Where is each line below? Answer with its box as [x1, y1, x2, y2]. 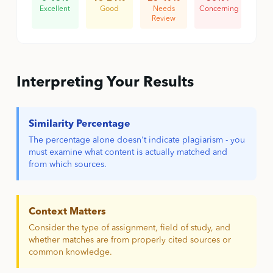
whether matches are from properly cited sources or [28, 236, 231, 244]
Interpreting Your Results [16, 76, 194, 90]
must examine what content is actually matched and [28, 148, 227, 157]
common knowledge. [28, 248, 112, 257]
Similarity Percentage [28, 119, 130, 129]
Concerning [199, 5, 239, 13]
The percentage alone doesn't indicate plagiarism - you [28, 136, 245, 144]
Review [152, 15, 176, 23]
